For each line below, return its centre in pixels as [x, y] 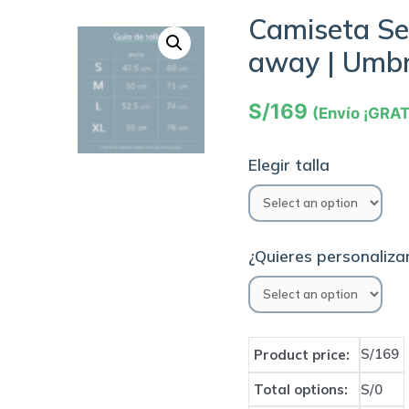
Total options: [301, 390]
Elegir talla [289, 165]
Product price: [302, 355]
